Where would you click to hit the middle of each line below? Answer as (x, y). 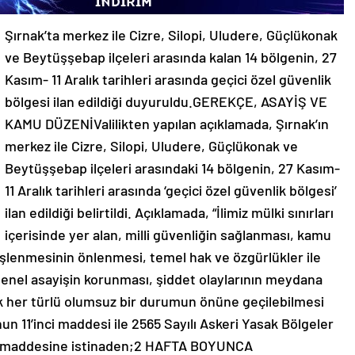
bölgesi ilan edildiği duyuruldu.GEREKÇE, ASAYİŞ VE (166, 101)
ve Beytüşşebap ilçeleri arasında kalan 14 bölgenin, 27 (171, 57)
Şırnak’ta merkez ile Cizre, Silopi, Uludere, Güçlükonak (171, 35)
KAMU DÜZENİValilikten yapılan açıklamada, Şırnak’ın (167, 124)
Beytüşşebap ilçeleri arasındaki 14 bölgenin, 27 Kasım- (172, 168)
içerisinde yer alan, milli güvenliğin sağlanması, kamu (168, 235)
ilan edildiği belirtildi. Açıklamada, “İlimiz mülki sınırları (169, 212)
